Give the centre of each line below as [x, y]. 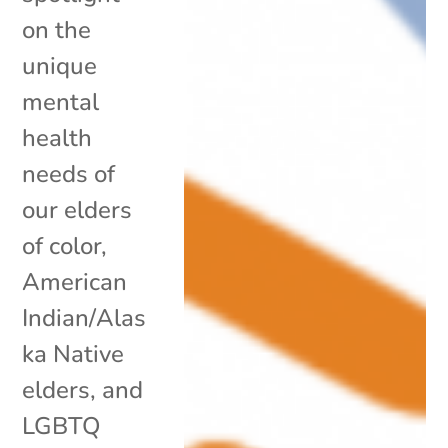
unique [60, 65]
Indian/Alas [84, 317]
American [75, 281]
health [57, 137]
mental [61, 101]
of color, [65, 245]
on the [57, 29]
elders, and [83, 389]
